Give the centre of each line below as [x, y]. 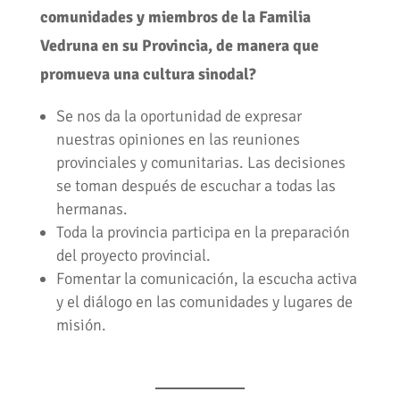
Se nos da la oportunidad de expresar [179, 117]
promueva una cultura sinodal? [148, 75]
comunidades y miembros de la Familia [175, 17]
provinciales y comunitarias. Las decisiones [200, 163]
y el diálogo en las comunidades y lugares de [204, 302]
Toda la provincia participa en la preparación [203, 233]
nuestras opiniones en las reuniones [178, 140]
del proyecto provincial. [133, 256]
